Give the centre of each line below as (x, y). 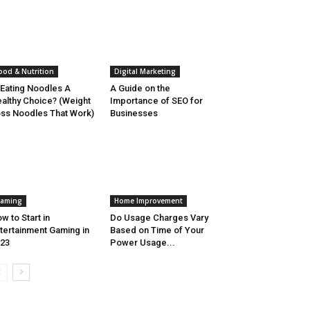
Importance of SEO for (156, 101)
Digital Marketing (145, 72)
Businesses (134, 113)
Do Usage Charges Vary (159, 218)
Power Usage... (142, 243)
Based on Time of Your (157, 230)
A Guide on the (140, 89)
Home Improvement (148, 201)
